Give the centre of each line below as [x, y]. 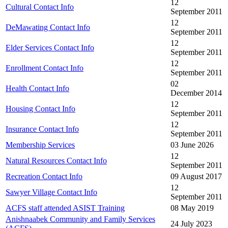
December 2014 [196, 93]
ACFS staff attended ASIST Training [65, 208]
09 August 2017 [196, 176]
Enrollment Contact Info [45, 68]
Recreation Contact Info [44, 176]
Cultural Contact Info [40, 7]
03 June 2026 [192, 145]
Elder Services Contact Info [50, 47]
